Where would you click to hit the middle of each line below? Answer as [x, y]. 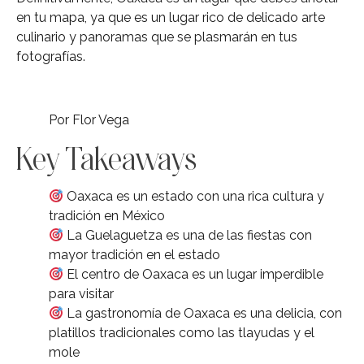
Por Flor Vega [89, 120]
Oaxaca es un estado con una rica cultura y [194, 197]
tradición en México [107, 216]
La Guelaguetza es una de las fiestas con [188, 236]
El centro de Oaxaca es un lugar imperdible [194, 275]
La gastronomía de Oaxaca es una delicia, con [203, 314]
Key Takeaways [106, 159]
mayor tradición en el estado [134, 255]
